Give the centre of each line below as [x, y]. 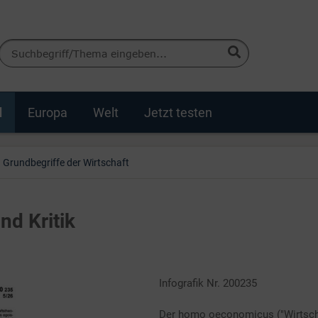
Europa [48, 113]
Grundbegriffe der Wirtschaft [66, 163]
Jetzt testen [178, 113]
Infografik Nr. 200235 [208, 283]
